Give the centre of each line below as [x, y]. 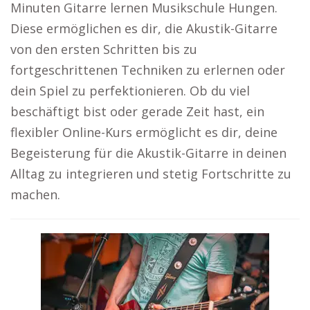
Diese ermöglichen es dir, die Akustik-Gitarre [144, 28]
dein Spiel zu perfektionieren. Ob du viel [130, 91]
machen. [35, 194]
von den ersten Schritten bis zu [104, 49]
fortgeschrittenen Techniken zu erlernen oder [148, 70]
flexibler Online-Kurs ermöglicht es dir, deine [144, 132]
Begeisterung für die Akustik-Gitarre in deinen [148, 153]
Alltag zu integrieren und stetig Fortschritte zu [151, 174]
